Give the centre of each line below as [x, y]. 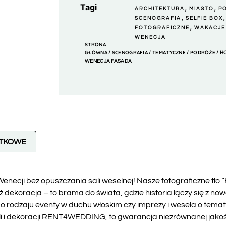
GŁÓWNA [96, 53]
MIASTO [202, 9]
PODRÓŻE [203, 53]
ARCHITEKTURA [160, 9]
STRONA [95, 45]
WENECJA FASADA [108, 61]
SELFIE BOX [205, 18]
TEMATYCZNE [169, 53]
